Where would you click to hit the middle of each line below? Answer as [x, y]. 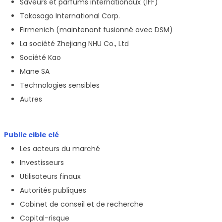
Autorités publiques [53, 190]
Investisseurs [42, 162]
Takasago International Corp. [70, 16]
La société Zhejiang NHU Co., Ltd [74, 43]
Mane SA [35, 71]
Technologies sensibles [60, 85]
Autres [31, 99]
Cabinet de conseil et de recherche [82, 204]
